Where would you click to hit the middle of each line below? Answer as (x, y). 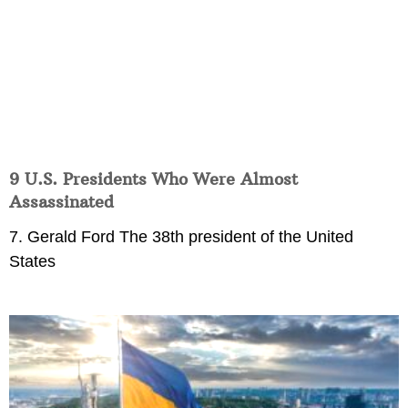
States (32, 261)
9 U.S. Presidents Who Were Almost (153, 178)
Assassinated (61, 201)
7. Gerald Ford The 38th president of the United (181, 236)
